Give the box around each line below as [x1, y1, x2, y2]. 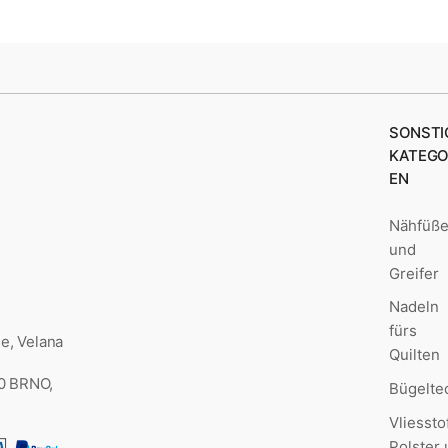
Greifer [389, 263, 440, 283]
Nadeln [389, 297, 440, 317]
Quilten [389, 345, 441, 365]
